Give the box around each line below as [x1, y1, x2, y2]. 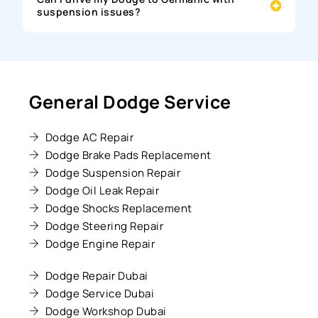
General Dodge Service [29, 89, 231, 114]
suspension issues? [37, 4, 141, 18]
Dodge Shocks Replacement [45, 200, 192, 216]
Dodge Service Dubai [45, 285, 155, 301]
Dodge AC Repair [45, 129, 134, 145]
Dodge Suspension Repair [45, 165, 181, 180]
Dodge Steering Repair [45, 218, 164, 234]
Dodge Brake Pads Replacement [45, 147, 212, 163]
